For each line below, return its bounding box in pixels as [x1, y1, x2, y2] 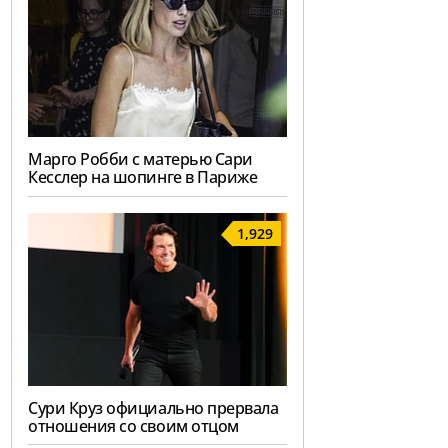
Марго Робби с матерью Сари [28, 147, 253, 170]
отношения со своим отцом [28, 414, 239, 437]
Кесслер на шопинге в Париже [28, 165, 258, 188]
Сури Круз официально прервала [28, 396, 279, 419]
